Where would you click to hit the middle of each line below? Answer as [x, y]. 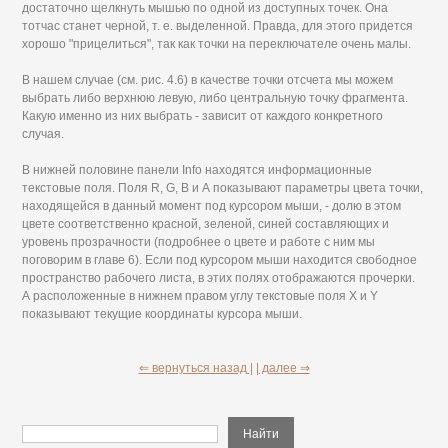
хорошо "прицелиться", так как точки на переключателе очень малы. [217, 43]
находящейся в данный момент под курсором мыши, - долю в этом [212, 205]
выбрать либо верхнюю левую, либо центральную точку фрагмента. [215, 97]
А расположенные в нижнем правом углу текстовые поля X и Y [200, 295]
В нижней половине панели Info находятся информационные [197, 169]
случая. [43, 133]
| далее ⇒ [282, 367]
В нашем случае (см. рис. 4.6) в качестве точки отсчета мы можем [208, 79]
